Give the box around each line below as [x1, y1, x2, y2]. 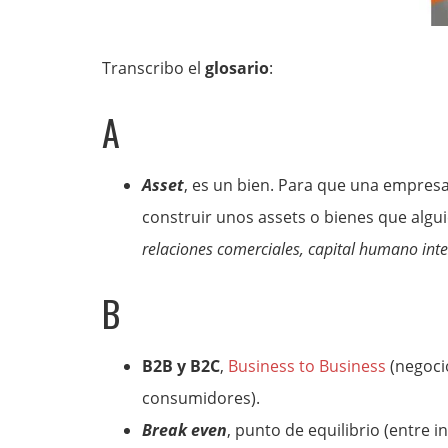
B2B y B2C [142, 355, 220, 377]
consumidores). [142, 387, 260, 409]
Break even [142, 419, 227, 441]
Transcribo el [102, 57, 205, 79]
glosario [205, 57, 269, 79]
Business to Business [228, 355, 386, 377]
